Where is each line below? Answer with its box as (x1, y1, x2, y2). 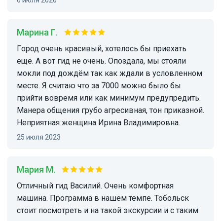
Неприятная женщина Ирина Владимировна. (17, 118, 180, 128)
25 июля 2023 (21, 133, 61, 142)
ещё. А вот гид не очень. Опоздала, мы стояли (17, 56, 186, 66)
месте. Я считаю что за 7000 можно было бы (17, 81, 181, 91)
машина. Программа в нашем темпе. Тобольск (17, 193, 189, 203)
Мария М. (24, 164, 55, 175)
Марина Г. (24, 27, 58, 38)
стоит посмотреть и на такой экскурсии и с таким (17, 206, 198, 216)
